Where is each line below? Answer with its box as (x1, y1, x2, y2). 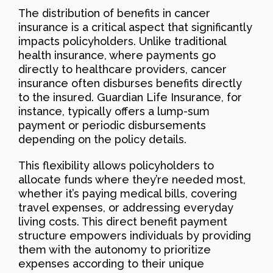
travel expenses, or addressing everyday (18, 200, 233, 214)
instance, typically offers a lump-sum (18, 104, 210, 118)
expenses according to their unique (18, 257, 204, 270)
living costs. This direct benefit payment (18, 214, 227, 228)
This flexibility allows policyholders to (18, 158, 214, 172)
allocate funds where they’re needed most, (18, 172, 246, 186)
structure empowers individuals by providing (18, 229, 251, 242)
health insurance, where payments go (18, 48, 216, 62)
